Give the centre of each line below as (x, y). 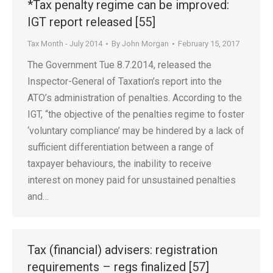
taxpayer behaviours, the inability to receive (119, 164)
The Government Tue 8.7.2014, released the (119, 65)
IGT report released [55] (91, 22)
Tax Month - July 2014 (65, 44)
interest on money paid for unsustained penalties (132, 180)
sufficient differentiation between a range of (121, 147)
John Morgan (145, 44)
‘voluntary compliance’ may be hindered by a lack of (136, 131)
